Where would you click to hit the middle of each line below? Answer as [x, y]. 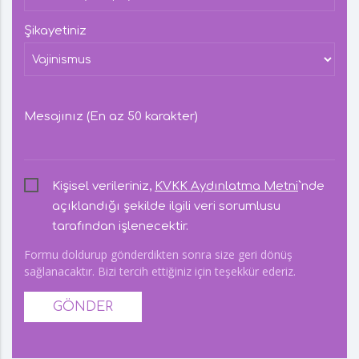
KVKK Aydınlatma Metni [226, 186]
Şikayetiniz [55, 31]
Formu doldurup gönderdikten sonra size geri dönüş [158, 254]
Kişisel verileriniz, [103, 186]
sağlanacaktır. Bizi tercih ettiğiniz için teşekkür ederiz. [160, 271]
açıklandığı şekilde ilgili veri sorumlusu [166, 206]
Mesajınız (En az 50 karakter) [111, 117]
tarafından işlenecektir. [120, 226]
